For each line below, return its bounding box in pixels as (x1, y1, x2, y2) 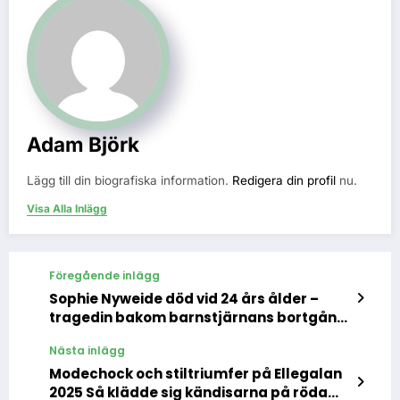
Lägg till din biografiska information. (27, 173, 232, 188)
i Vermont (49, 327, 119, 346)
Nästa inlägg (49, 343, 125, 359)
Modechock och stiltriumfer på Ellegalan (49, 364, 342, 384)
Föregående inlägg (49, 268, 160, 284)
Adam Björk (27, 132, 139, 157)
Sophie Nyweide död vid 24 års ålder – (49, 289, 319, 309)
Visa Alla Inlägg (27, 202, 107, 216)
